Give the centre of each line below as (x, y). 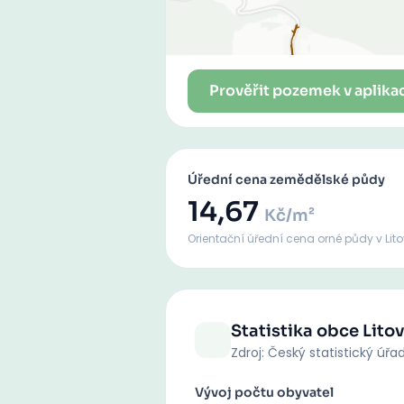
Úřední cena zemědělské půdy (286, 179)
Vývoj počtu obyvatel (264, 392)
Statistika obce (297, 331)
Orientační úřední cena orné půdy (282, 239)
